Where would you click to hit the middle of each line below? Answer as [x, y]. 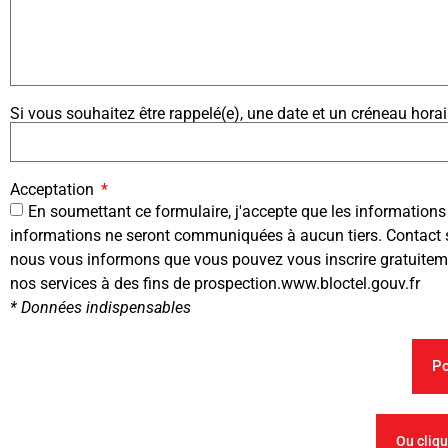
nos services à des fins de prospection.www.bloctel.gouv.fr [215, 284]
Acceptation [54, 190]
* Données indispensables [100, 308]
